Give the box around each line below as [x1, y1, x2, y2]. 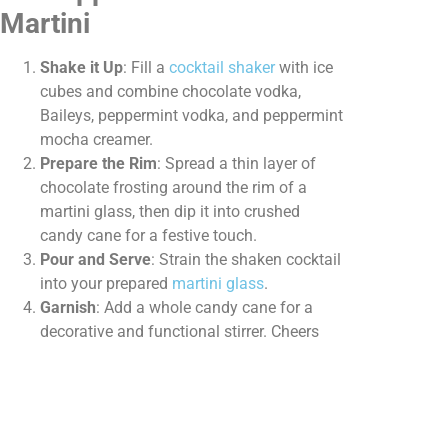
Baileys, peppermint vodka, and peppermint [40, 106, 343, 126]
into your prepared [40, 274, 172, 294]
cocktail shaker [169, 58, 275, 78]
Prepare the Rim [40, 154, 157, 174]
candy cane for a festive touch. [40, 226, 257, 246]
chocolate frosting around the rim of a [40, 178, 307, 198]
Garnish [40, 298, 96, 318]
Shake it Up [40, 58, 123, 78]
